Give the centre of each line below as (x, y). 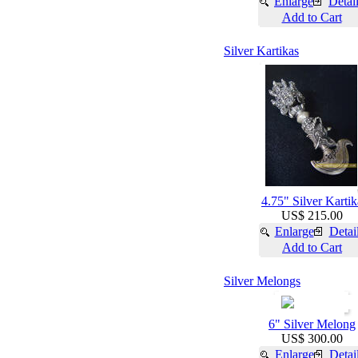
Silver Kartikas (261, 51)
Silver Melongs (262, 281)
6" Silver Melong (312, 324)
